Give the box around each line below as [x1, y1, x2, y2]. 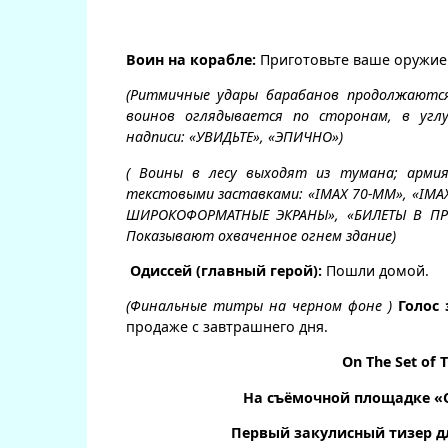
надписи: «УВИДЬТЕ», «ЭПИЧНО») [125, 127, 343, 147]
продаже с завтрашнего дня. [125, 317, 328, 337]
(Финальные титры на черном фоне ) [125, 296, 392, 316]
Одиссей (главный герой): [129, 260, 322, 280]
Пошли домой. [321, 260, 429, 280]
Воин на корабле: [125, 50, 256, 70]
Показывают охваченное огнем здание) [125, 225, 396, 245]
